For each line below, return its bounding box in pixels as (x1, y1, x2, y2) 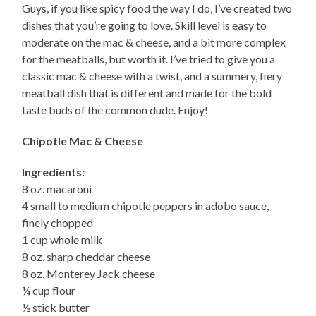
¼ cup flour (22, 284, 76, 298)
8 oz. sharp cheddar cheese (22, 250, 151, 264)
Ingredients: (22, 165, 85, 179)
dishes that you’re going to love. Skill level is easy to (22, 18, 267, 32)
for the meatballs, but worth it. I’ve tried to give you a (22, 52, 276, 66)
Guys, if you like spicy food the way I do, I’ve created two (22, 1, 293, 16)
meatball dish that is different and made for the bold (22, 86, 272, 100)
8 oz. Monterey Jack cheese (22, 267, 156, 281)
